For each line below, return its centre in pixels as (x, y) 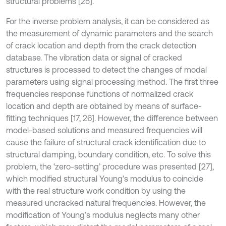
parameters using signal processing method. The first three (112, 82)
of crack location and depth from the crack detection (101, 45)
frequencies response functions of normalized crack (100, 94)
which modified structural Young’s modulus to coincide (105, 179)
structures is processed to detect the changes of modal (106, 70)
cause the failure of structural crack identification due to (106, 142)
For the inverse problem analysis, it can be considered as (108, 21)
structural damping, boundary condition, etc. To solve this (108, 154)
